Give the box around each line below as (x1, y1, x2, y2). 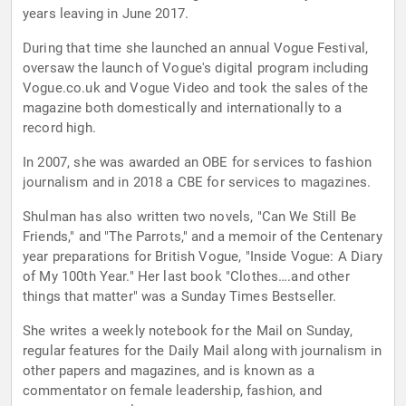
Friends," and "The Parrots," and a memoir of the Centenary (23, 228, 382, 246)
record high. (23, 120, 96, 137)
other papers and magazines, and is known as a (23, 362, 314, 380)
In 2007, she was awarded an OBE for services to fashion (23, 154, 372, 171)
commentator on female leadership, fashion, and (23, 382, 322, 400)
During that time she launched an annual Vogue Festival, (23, 40, 369, 57)
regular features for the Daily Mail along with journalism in (23, 343, 382, 360)
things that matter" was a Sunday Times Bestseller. (23, 288, 337, 305)
